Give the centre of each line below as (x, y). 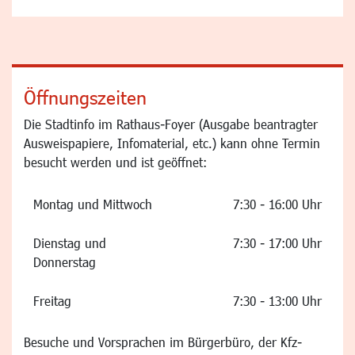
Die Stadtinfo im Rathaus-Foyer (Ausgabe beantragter (171, 124)
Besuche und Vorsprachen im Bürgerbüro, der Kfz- (163, 342)
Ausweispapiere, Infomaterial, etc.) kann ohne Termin (172, 143)
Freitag (54, 300)
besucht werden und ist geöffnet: (115, 162)
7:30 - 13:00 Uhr (277, 300)
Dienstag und (70, 242)
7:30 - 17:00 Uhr (275, 242)
